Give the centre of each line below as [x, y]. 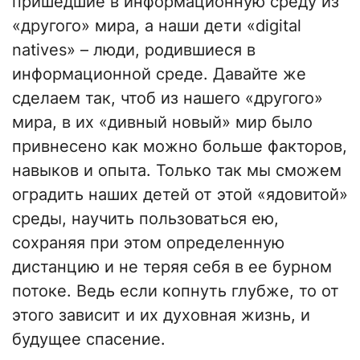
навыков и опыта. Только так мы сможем [177, 171]
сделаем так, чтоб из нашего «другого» [168, 98]
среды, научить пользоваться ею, [145, 219]
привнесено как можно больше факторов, [180, 147]
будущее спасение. [89, 340]
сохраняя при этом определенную [148, 243]
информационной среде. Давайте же [159, 74]
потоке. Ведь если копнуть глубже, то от [176, 291]
